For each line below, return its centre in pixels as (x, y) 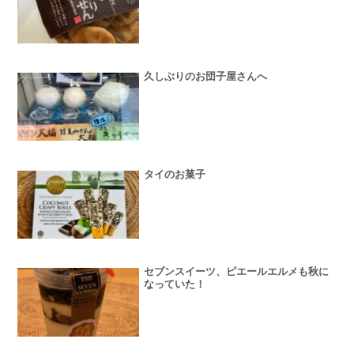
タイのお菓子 (175, 174)
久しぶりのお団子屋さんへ (206, 77)
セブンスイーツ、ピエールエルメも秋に (237, 272)
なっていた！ (175, 284)
